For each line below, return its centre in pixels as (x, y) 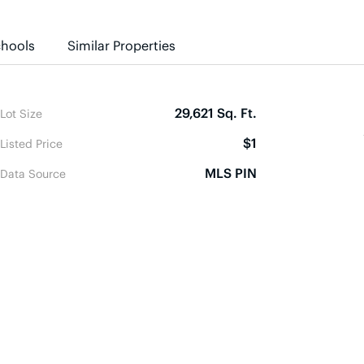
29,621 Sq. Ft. (216, 112)
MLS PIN (231, 172)
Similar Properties (121, 45)
